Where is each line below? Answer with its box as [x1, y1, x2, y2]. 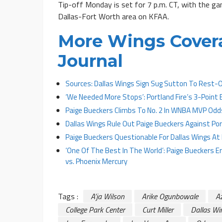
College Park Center [65, 204, 125, 216]
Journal [58, 51, 123, 72]
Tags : [58, 190, 78, 203]
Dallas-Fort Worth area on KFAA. [58, 10, 169, 23]
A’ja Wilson [91, 190, 124, 203]
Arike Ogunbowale [142, 190, 198, 203]
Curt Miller [142, 204, 173, 216]
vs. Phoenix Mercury [65, 156, 127, 167]
